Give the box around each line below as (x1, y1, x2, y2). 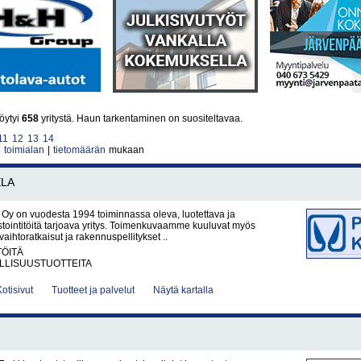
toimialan (4, 144, 44, 156)
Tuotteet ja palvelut (52, 284, 135, 296)
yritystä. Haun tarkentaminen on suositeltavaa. (39, 113, 243, 124)
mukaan (106, 144, 144, 156)
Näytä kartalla (153, 284, 214, 296)
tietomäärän (53, 144, 106, 156)
